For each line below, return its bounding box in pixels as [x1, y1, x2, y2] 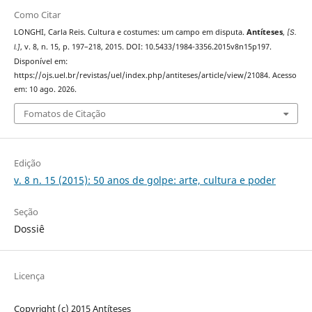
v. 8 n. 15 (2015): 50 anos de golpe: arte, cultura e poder [13, 172, 276, 186]
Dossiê [13, 221, 45, 235]
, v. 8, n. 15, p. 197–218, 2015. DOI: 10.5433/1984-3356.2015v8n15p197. [19, 40, 272, 51]
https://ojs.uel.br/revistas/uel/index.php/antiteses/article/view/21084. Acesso [13, 68, 297, 79]
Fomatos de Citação [23, 106, 106, 119]
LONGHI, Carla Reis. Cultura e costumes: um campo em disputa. [13, 26, 247, 37]
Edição [13, 155, 41, 169]
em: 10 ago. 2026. [13, 82, 77, 93]
